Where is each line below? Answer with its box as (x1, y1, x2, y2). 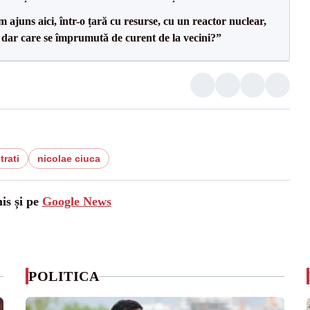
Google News (42, 194, 111, 208)
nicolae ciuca (37, 153, 100, 164)
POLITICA (28, 268, 100, 284)
